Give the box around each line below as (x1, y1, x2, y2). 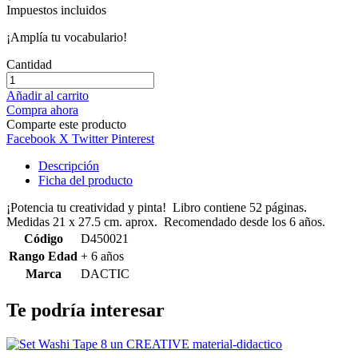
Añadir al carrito (6, 89, 89, 103)
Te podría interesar (6, 300, 165, 321)
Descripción (38, 159, 99, 173)
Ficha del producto (38, 173, 133, 188)
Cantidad (6, 58, 52, 72)
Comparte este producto (6, 117, 126, 132)
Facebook (6, 132, 56, 146)
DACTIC (81, 267, 129, 281)
